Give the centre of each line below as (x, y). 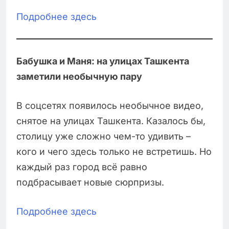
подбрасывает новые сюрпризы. (90, 182)
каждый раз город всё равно (82, 167)
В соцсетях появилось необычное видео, (110, 106)
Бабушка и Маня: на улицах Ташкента (103, 61)
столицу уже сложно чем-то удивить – (104, 136)
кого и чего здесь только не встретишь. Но (114, 152)
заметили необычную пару (79, 77)
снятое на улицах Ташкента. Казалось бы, (111, 121)
